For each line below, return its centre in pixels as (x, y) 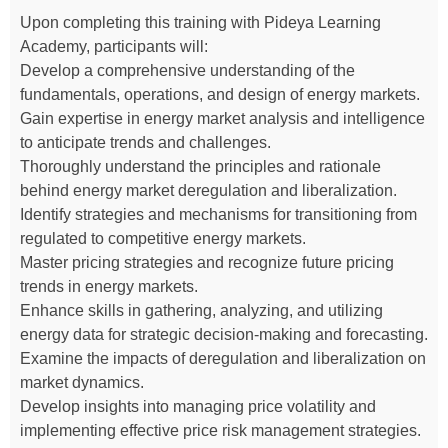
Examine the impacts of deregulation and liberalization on (223, 358)
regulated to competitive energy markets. (163, 238)
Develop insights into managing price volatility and (198, 406)
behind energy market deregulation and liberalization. (208, 190)
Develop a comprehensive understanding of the (187, 70)
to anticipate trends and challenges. (145, 142)
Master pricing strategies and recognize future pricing (207, 262)
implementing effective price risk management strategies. (220, 430)
